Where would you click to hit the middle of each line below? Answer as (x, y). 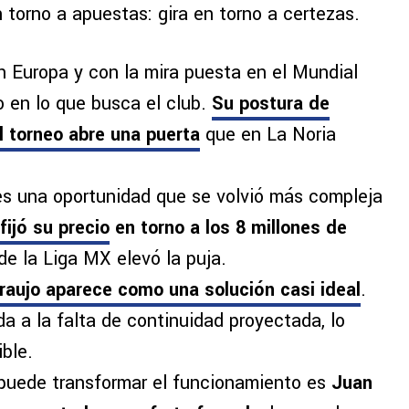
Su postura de (271, 104)
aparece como (107, 290)
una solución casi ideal (265, 290)
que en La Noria (271, 135)
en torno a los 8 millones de (228, 228)
